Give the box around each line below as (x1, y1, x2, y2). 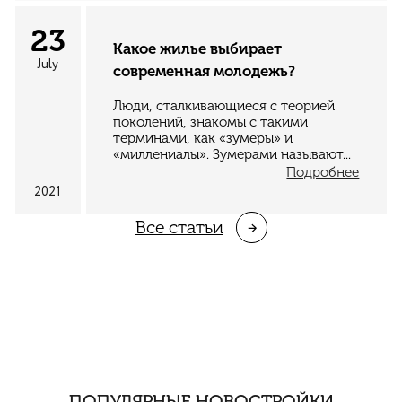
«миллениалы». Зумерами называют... (113, 145, 352, 162)
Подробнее (286, 163, 360, 180)
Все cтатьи (135, 216, 223, 238)
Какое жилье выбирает (113, 39, 283, 57)
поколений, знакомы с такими (113, 113, 309, 130)
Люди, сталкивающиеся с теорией (113, 97, 336, 114)
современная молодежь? (113, 61, 296, 80)
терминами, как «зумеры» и (113, 129, 293, 146)
